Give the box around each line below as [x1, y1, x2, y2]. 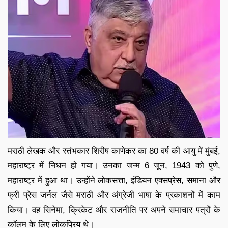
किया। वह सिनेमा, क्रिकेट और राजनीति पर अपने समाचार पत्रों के [8, 205, 220, 215]
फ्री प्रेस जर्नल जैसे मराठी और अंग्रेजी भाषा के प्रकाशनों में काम [8, 190, 220, 200]
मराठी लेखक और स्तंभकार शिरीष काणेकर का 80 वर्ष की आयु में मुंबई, [8, 146, 220, 156]
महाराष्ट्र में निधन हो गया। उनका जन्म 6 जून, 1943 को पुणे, [8, 160, 220, 170]
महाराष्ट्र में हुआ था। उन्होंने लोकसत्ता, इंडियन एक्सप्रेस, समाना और [8, 175, 220, 185]
